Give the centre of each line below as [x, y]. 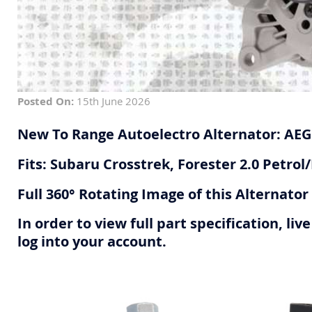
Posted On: [46, 102]
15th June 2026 [112, 101]
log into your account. [92, 242]
